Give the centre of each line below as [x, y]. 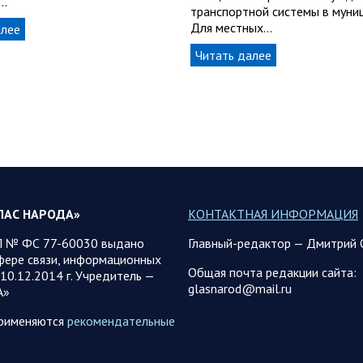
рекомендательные [121, 320]
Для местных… [231, 27]
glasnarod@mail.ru [239, 288]
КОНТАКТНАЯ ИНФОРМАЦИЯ [273, 214]
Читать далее [233, 55]
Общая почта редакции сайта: [272, 272]
